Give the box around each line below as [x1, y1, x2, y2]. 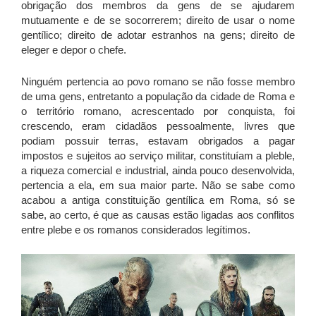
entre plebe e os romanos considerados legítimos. [21, 224, 250, 236]
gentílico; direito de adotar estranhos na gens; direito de [21, 29, 295, 42]
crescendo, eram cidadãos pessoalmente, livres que [21, 120, 295, 133]
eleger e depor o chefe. [21, 44, 126, 56]
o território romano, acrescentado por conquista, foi [21, 105, 295, 118]
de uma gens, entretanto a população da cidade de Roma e [21, 90, 295, 103]
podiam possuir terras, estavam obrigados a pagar [21, 135, 295, 147]
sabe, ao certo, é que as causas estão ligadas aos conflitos [21, 209, 295, 221]
